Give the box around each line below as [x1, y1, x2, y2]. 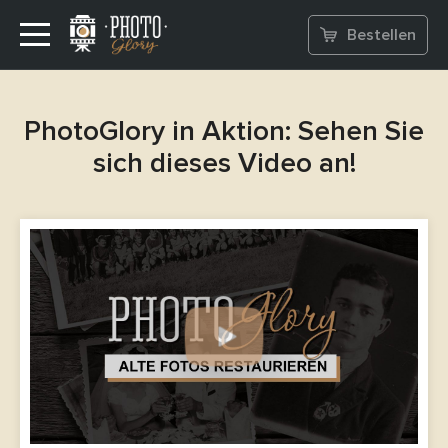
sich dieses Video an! [92, 146, 356, 180]
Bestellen [347, 25, 416, 45]
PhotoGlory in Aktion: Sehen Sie [24, 114, 424, 148]
